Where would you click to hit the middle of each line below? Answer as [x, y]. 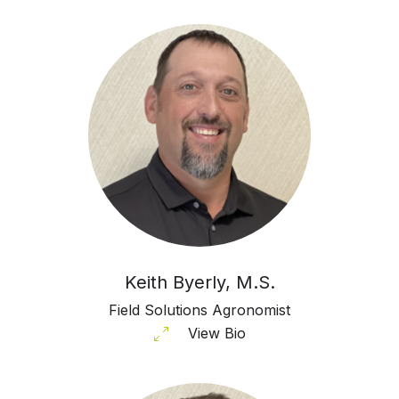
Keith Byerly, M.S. [199, 282]
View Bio [216, 333]
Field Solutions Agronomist [199, 309]
